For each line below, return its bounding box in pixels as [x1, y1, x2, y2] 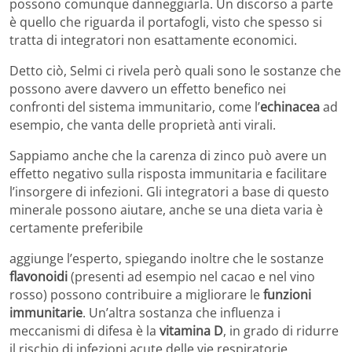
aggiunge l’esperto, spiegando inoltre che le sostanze [9, 250, 324, 268]
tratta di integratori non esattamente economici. [9, 31, 297, 49]
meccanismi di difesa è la [9, 322, 159, 340]
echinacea [260, 98, 320, 116]
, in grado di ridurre [223, 322, 339, 340]
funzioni [263, 286, 311, 304]
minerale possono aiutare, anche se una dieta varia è [9, 201, 323, 219]
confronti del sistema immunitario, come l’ [9, 98, 260, 116]
